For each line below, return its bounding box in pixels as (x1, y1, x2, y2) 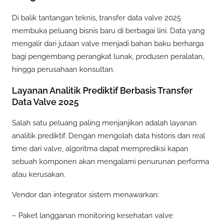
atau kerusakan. (12, 170, 65, 179)
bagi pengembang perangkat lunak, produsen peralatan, (12, 52, 204, 61)
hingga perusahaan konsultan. (12, 65, 114, 74)
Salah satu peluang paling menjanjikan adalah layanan (12, 118, 197, 128)
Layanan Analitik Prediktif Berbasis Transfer (12, 85, 193, 96)
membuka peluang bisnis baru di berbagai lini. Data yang (12, 26, 205, 36)
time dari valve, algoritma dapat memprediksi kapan (12, 144, 188, 154)
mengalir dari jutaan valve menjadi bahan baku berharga (12, 39, 204, 49)
